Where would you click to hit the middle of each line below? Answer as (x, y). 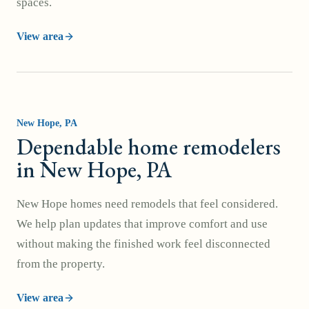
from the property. (61, 264)
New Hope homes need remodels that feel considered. (147, 204)
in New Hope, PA (94, 170)
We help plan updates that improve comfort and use (142, 224)
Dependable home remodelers (149, 147)
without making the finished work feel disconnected (143, 244)
